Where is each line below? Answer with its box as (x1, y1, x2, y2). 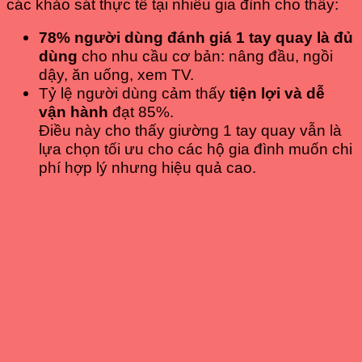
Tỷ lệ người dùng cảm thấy (39, 85, 229, 103)
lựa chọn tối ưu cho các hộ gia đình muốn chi (39, 141, 352, 158)
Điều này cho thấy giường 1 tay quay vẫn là (39, 122, 342, 140)
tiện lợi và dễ (229, 85, 325, 103)
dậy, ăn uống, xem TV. (39, 66, 194, 84)
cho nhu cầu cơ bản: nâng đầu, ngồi (78, 48, 333, 65)
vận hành (39, 103, 108, 121)
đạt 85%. (108, 103, 174, 121)
